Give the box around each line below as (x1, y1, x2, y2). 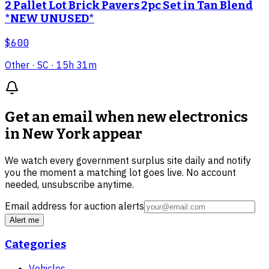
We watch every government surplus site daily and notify (5, 154, 251, 167)
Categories (5, 238, 66, 252)
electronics (169, 109, 248, 126)
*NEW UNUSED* (5, 11, 94, 25)
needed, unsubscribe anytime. (5, 178, 134, 191)
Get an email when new (5, 109, 169, 126)
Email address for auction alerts (5, 200, 144, 213)
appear (90, 125, 142, 143)
